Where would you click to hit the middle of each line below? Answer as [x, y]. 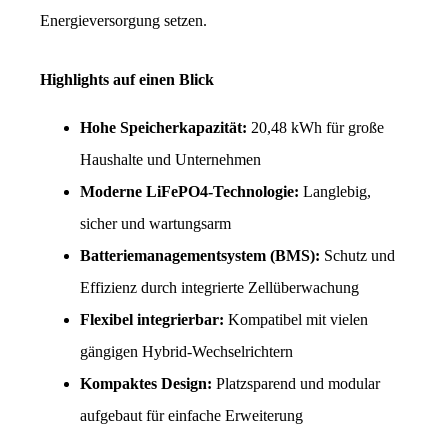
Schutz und [357, 256]
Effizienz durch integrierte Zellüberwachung [219, 288]
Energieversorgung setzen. [123, 21]
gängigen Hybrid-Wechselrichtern [186, 352]
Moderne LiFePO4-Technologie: [191, 192]
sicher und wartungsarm [155, 224]
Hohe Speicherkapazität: [165, 128]
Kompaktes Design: [146, 384]
